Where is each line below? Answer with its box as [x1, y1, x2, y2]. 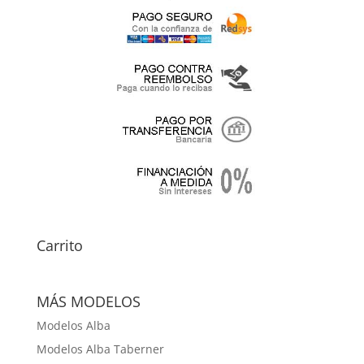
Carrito [36, 236, 83, 256]
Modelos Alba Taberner [36, 341, 164, 357]
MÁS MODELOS [36, 292, 141, 312]
